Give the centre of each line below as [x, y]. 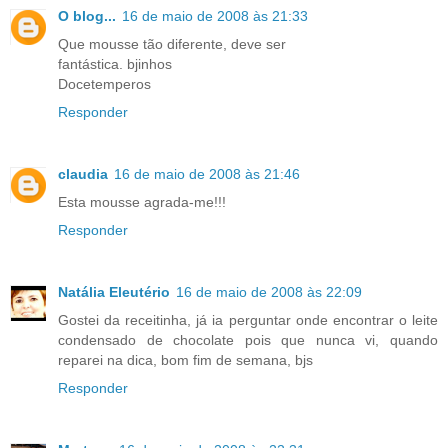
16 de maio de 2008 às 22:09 [269, 291]
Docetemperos [104, 83]
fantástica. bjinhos [115, 63]
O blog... [87, 15]
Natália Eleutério [114, 291]
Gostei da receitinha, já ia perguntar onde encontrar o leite [248, 319]
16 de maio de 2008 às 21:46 [207, 173]
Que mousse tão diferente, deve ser [172, 43]
